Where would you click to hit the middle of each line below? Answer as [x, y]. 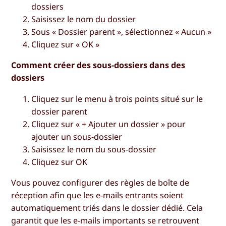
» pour [173, 124]
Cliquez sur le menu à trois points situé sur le [117, 99]
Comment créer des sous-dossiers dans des [98, 65]
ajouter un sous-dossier [77, 136]
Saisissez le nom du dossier [84, 19]
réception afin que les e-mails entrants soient [98, 195]
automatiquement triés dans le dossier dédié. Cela [107, 208]
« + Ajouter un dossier [118, 124]
